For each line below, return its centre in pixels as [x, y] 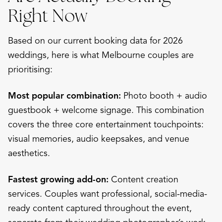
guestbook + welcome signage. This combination [106, 110]
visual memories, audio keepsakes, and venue [99, 139]
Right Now [48, 15]
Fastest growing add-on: [58, 179]
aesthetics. [29, 153]
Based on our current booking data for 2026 [95, 40]
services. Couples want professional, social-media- [108, 194]
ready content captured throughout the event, [100, 208]
